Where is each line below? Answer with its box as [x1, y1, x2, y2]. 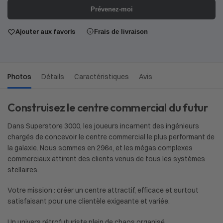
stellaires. [7, 165, 39, 174]
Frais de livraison [94, 27, 148, 35]
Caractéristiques [74, 72, 129, 81]
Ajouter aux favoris [15, 27, 76, 36]
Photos [7, 72, 31, 81]
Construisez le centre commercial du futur [7, 100, 208, 114]
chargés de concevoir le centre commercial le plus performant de [7, 132, 215, 141]
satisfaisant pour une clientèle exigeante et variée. [7, 197, 170, 206]
